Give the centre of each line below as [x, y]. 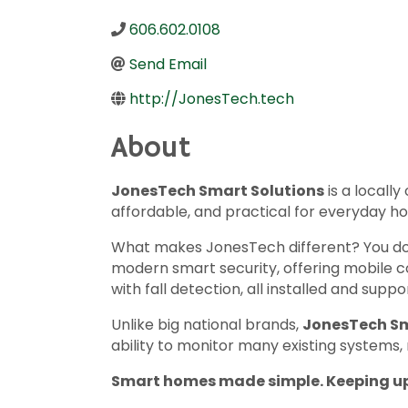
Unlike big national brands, [207, 325]
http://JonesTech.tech [212, 99]
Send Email [168, 64]
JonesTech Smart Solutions [218, 191]
